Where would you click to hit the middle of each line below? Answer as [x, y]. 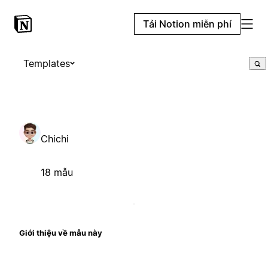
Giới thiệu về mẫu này [61, 232]
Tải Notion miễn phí [187, 24]
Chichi [55, 138]
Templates [47, 63]
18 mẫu [57, 172]
